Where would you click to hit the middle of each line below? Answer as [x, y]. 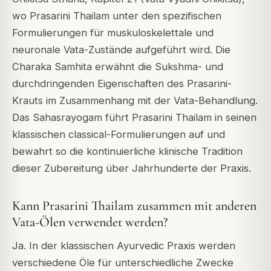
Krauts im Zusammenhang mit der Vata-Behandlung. [135, 100]
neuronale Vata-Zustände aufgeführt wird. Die [121, 49]
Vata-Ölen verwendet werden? [90, 222]
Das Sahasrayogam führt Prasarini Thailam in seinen [134, 117]
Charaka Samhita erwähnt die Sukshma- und [118, 66]
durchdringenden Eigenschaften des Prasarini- [122, 83]
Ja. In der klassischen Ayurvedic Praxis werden [124, 246]
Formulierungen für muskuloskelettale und [113, 32]
